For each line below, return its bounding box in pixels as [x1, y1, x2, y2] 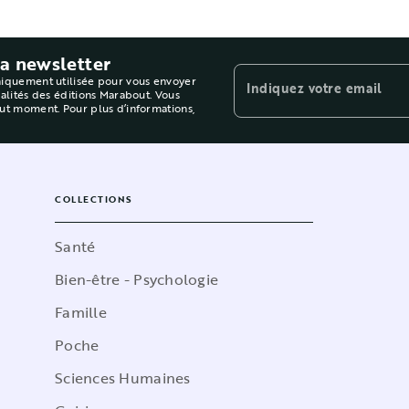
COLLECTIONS [55, 193, 133, 207]
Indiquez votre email [246, 79, 383, 99]
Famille [55, 301, 107, 324]
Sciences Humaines [55, 367, 191, 390]
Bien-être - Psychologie [55, 268, 219, 291]
